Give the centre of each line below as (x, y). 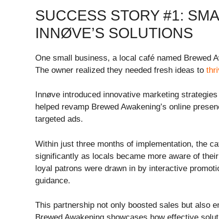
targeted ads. (59, 119)
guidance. (53, 180)
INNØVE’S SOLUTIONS (114, 33)
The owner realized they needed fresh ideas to (121, 70)
